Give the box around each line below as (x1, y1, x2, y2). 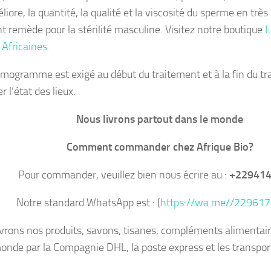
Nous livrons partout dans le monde (76, 112, 243, 126)
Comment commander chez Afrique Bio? (66, 140, 253, 154)
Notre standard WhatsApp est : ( (16, 195, 160, 209)
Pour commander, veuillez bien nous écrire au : (18, 168, 229, 181)
